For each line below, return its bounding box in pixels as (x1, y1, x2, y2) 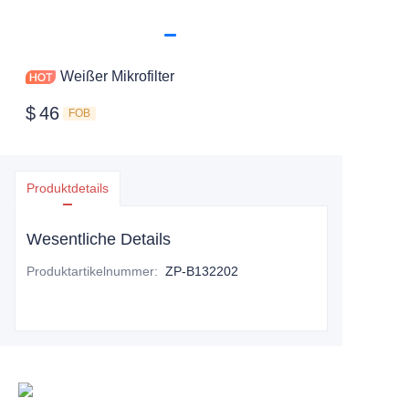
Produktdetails (26, 181, 109, 195)
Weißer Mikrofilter (60, 68, 174, 84)
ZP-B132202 (165, 264, 238, 278)
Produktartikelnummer (26, 264, 154, 278)
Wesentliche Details (26, 230, 171, 248)
